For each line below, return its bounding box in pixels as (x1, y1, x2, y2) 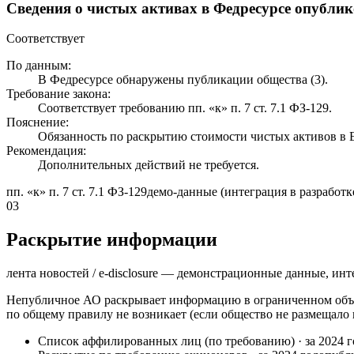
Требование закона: (6, 87, 111, 101)
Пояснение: (6, 115, 69, 130)
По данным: (6, 58, 71, 73)
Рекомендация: (6, 144, 86, 158)
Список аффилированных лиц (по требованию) (38, 334, 295, 348)
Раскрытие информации (6, 229, 217, 250)
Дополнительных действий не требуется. (38, 158, 259, 172)
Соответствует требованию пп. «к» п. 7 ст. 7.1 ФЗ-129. (38, 101, 332, 115)
